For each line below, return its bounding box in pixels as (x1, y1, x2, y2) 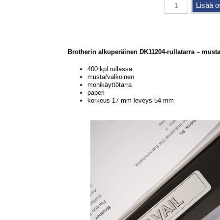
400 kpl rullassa (87, 65, 132, 73)
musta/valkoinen (87, 73, 134, 81)
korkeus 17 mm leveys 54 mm (87, 97, 174, 104)
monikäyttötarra (87, 81, 132, 88)
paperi (87, 89, 105, 96)
